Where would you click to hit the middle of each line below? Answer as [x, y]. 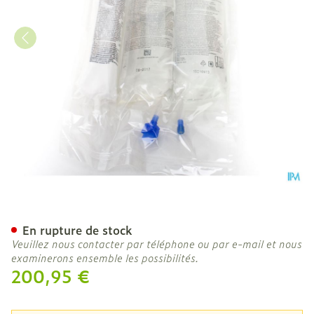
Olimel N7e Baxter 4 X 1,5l [159, 214]
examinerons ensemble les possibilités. [105, 258]
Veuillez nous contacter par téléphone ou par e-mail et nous [157, 244]
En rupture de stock [77, 230]
